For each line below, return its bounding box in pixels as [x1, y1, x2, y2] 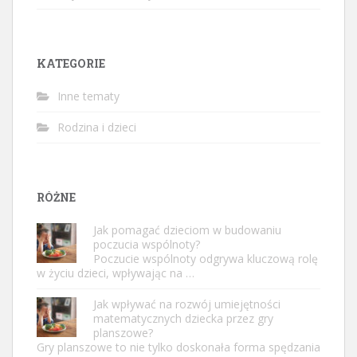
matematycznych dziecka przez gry [93, 310, 273, 326]
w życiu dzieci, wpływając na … [37, 265, 194, 280]
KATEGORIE [37, 55, 105, 71]
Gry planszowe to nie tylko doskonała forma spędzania [37, 339, 320, 355]
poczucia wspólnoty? [93, 236, 200, 252]
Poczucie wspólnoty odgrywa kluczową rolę [93, 250, 318, 266]
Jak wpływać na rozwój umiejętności [93, 296, 280, 312]
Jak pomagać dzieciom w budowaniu [93, 222, 281, 237]
